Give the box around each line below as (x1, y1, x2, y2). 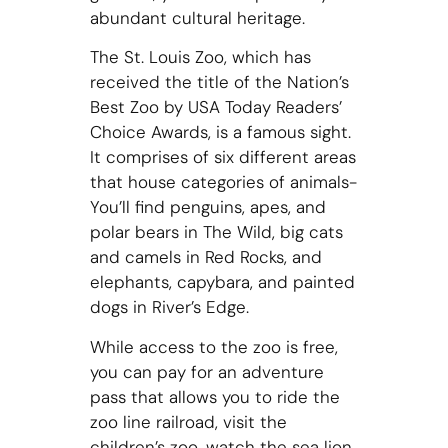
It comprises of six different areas (89, 146, 356, 169)
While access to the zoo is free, (89, 335, 338, 358)
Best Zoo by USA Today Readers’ (89, 96, 342, 119)
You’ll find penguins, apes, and (89, 196, 326, 219)
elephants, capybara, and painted (89, 271, 355, 294)
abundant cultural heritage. (89, 6, 305, 29)
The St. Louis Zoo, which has (89, 46, 311, 69)
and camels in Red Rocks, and (89, 246, 322, 269)
